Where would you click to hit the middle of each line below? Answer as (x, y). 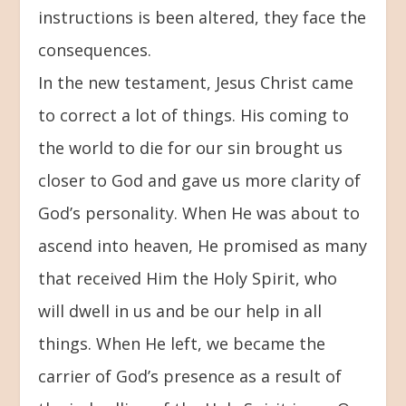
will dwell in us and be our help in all (180, 310)
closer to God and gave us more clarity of (200, 180)
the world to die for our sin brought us (191, 147)
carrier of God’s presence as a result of (190, 376)
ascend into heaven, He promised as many (203, 245)
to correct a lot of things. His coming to (194, 115)
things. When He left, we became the (182, 343)
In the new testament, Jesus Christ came (196, 82)
